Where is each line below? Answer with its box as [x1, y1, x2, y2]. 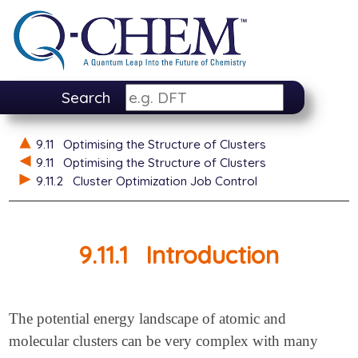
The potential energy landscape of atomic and [9, 310, 287, 328]
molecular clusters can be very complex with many [9, 332, 319, 350]
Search [61, 88, 110, 108]
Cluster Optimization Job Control [72, 173, 257, 189]
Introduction [145, 239, 280, 269]
